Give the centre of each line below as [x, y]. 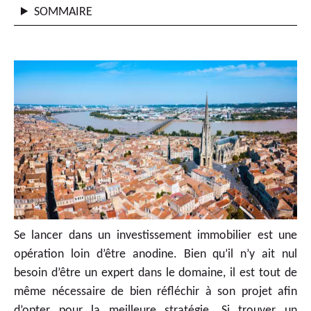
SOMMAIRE [64, 12]
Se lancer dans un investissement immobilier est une [155, 236]
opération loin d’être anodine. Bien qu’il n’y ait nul [155, 255]
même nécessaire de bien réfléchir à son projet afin [155, 292]
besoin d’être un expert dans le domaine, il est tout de [155, 274]
